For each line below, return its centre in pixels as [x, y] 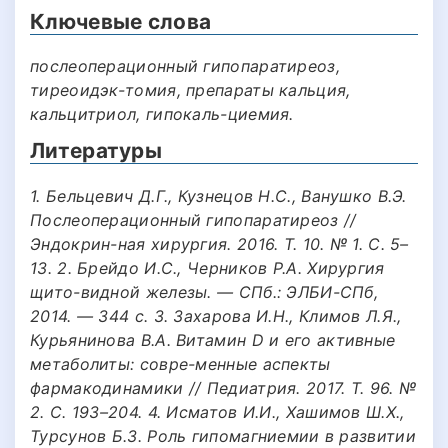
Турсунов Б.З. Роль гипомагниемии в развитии [223, 435]
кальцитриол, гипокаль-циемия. [162, 114]
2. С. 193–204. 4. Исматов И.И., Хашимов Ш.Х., [217, 411]
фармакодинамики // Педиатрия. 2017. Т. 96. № [223, 387]
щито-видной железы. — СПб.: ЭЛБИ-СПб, [204, 291]
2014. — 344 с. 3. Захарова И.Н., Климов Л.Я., [216, 315]
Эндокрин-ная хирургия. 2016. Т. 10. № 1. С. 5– [219, 243]
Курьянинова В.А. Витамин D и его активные [213, 339]
